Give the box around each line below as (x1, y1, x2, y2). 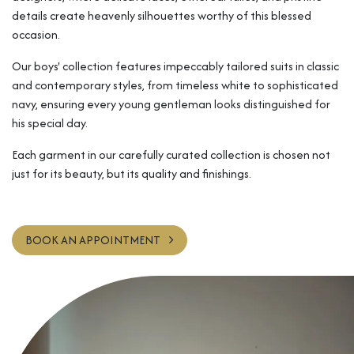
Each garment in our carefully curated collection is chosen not (12, 145, 330, 163)
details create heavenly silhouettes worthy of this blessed (12, 6, 311, 24)
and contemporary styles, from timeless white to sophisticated (12, 76, 338, 93)
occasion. (12, 25, 62, 43)
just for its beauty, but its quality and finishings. (12, 164, 251, 182)
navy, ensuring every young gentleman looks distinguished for (12, 95, 330, 112)
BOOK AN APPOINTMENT (25, 231, 163, 248)
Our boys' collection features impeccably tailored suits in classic (12, 57, 339, 74)
